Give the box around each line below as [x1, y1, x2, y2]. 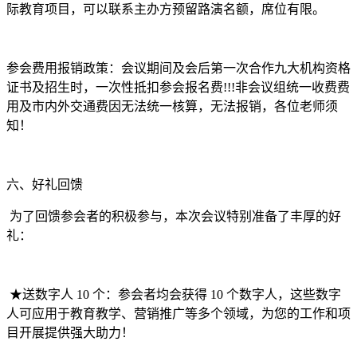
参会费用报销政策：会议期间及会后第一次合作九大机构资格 [6, 61, 351, 75]
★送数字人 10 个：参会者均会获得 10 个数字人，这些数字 [6, 288, 341, 301]
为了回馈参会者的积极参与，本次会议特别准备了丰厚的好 [6, 210, 341, 223]
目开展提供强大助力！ [6, 326, 134, 339]
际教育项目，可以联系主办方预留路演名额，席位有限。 [6, 2, 325, 16]
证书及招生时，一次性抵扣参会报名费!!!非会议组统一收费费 [6, 80, 350, 94]
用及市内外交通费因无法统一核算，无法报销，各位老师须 [6, 100, 338, 113]
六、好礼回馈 [6, 178, 83, 191]
